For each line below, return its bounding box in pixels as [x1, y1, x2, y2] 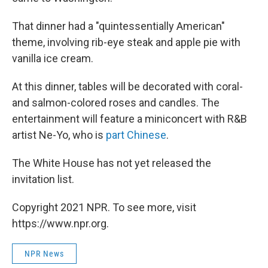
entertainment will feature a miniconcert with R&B [12, 112, 247, 125]
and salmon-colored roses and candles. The [12, 96, 220, 109]
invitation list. [12, 172, 74, 185]
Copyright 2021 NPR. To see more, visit [12, 200, 196, 214]
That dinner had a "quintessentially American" [12, 19, 225, 32]
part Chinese [106, 128, 166, 141]
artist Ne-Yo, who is [12, 128, 106, 141]
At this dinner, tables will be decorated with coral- [12, 80, 243, 93]
